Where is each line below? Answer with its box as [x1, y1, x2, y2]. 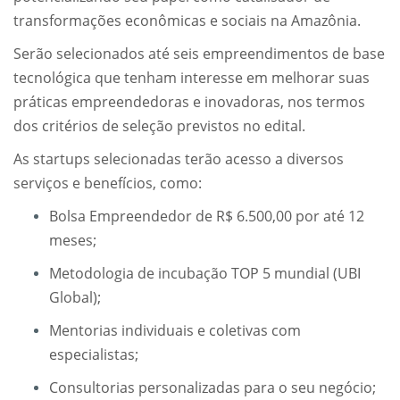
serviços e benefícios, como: [13, 172, 202, 193]
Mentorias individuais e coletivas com [49, 320, 301, 340]
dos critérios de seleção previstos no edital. [13, 115, 305, 136]
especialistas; [49, 344, 138, 364]
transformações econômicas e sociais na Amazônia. [13, 10, 361, 30]
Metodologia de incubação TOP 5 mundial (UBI [49, 262, 361, 283]
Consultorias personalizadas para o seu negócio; [49, 377, 376, 397]
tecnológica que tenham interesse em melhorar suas [13, 67, 370, 87]
